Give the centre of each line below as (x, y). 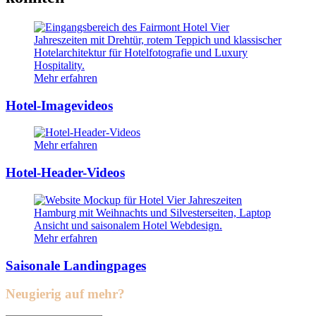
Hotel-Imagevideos (59, 105)
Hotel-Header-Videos (65, 173)
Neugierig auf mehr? (65, 294)
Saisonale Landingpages (76, 265)
